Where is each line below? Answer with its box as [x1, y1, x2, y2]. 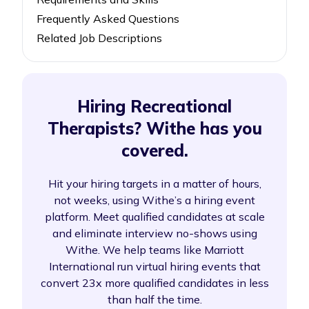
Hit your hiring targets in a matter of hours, [48, 177, 261, 190]
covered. [121, 140, 188, 161]
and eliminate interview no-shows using [52, 226, 257, 240]
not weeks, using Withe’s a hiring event [54, 193, 255, 207]
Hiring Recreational [77, 96, 232, 117]
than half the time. [107, 292, 202, 306]
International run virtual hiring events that [48, 259, 261, 273]
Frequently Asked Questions [37, 12, 179, 26]
